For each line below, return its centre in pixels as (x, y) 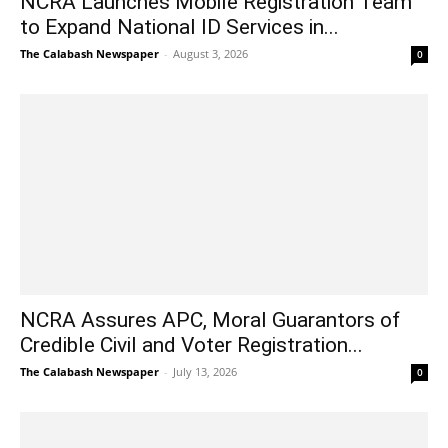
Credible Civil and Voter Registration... (191, 345)
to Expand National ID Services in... (179, 26)
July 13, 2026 (205, 372)
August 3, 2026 (210, 53)
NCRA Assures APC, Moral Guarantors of (210, 320)
